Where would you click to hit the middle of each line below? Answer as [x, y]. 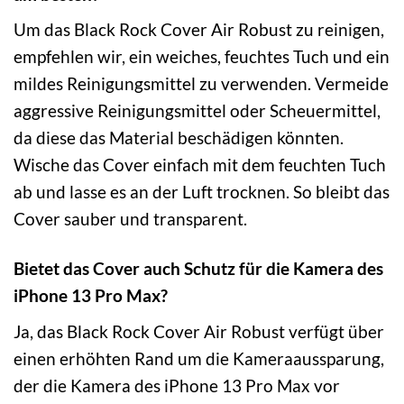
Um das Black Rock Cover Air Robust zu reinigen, [199, 30]
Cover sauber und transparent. [130, 219]
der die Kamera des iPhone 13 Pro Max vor [177, 385]
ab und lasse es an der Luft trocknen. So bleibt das [202, 192]
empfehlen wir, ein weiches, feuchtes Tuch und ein [202, 57]
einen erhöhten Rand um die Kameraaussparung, [199, 358]
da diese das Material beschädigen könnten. [179, 138]
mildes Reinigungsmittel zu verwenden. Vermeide [201, 84]
